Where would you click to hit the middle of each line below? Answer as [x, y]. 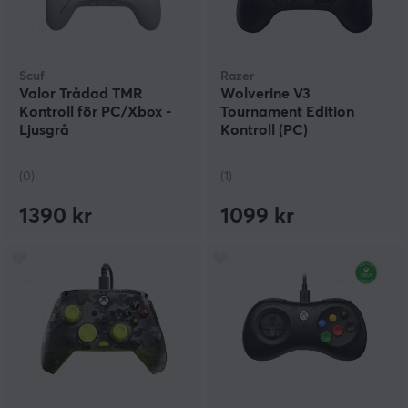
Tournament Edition [287, 112]
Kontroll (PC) [264, 131]
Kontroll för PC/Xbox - [95, 112]
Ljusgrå [44, 131]
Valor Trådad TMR [81, 94]
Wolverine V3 [265, 94]
